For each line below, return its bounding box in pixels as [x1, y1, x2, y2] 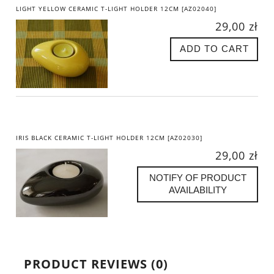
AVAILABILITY [168, 185, 227, 196]
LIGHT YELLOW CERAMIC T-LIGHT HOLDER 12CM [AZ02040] [16, 4, 217, 13]
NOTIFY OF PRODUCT [149, 172, 246, 183]
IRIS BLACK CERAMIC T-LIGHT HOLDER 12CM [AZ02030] [16, 133, 202, 143]
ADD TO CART [179, 43, 249, 54]
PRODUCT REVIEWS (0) [24, 256, 168, 273]
